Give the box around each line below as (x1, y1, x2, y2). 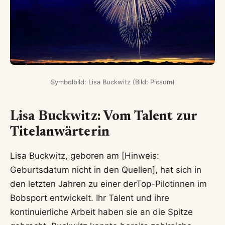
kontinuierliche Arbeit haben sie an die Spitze (10, 206, 193, 217)
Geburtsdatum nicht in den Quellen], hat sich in (10, 164, 201, 175)
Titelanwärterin (10, 126, 110, 140)
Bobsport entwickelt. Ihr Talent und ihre (10, 192, 169, 203)
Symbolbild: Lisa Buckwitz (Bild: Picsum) (50, 78, 175, 86)
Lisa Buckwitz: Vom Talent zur (10, 110, 197, 124)
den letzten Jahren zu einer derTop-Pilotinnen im (10, 178, 207, 189)
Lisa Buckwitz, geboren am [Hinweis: (10, 150, 159, 161)
